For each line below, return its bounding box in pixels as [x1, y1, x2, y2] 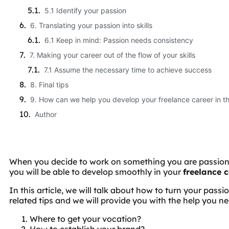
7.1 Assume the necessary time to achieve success [44, 65, 212, 74]
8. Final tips [30, 80, 68, 89]
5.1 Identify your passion [44, 6, 126, 15]
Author [35, 109, 57, 119]
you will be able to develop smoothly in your [9, 166, 183, 177]
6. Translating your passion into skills [30, 20, 152, 30]
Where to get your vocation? [30, 213, 141, 224]
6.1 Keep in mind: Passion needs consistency [44, 35, 193, 44]
